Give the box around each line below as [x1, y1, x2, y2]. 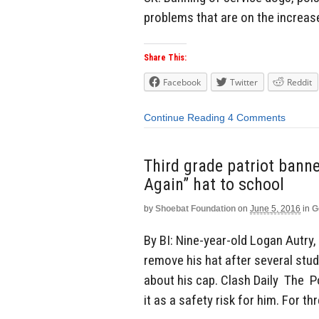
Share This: [144, 53, 187, 63]
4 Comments [228, 112, 286, 124]
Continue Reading [144, 112, 225, 124]
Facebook [163, 76, 201, 89]
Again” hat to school [144, 174, 284, 194]
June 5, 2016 [250, 203, 300, 214]
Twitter [230, 76, 258, 89]
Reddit [287, 76, 312, 89]
